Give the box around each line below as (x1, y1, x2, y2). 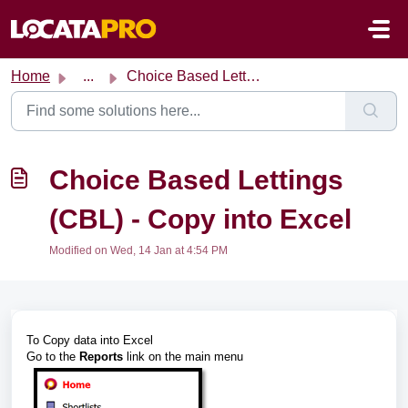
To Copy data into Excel (26, 333, 157, 347)
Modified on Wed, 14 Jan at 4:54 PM (49, 244, 228, 257)
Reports (79, 350, 123, 363)
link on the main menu (123, 350, 243, 363)
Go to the (26, 350, 79, 363)
